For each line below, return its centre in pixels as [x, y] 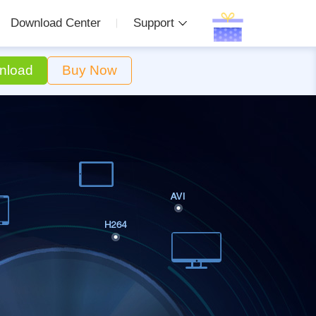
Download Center [56, 23]
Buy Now [90, 70]
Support [154, 23]
